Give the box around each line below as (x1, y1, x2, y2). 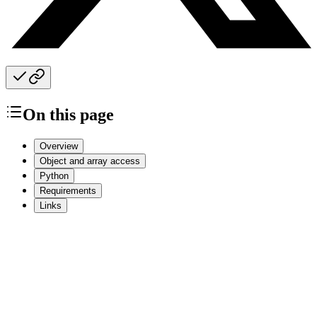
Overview (40, 140, 78, 151)
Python (40, 170, 69, 181)
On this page (23, 105, 114, 125)
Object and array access (40, 155, 140, 166)
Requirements (40, 185, 96, 196)
